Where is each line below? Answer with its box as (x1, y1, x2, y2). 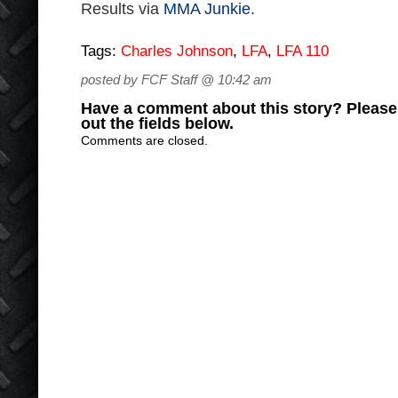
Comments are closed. (81, 133, 208, 147)
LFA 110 (276, 43, 329, 60)
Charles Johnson (121, 43, 233, 60)
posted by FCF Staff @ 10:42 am (81, 72, 272, 87)
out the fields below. (81, 115, 234, 132)
